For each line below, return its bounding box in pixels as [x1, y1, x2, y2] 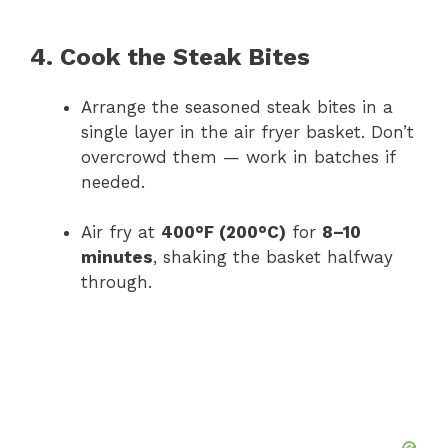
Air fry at [81, 222, 161, 243]
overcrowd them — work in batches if [81, 146, 395, 167]
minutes [81, 247, 153, 268]
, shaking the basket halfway [153, 247, 393, 268]
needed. [81, 171, 145, 192]
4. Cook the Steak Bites [30, 42, 310, 71]
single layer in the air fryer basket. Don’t [81, 121, 414, 142]
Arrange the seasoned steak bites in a [81, 96, 393, 117]
